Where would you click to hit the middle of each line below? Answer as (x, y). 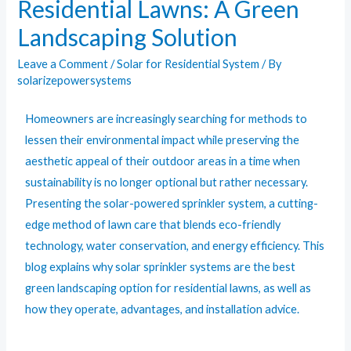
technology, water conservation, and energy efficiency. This (175, 245)
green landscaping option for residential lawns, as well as (168, 288)
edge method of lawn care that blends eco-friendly (153, 224)
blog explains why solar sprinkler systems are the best (161, 266)
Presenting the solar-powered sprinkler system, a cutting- (172, 203)
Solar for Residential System (188, 64)
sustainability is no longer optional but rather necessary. (167, 182)
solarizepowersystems (75, 81)
